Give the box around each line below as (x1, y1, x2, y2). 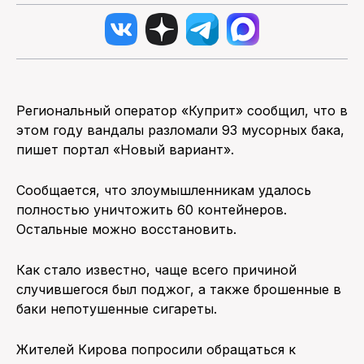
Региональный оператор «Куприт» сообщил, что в (16, 102, 348, 119)
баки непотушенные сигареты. (16, 300, 241, 317)
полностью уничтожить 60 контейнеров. (16, 201, 287, 218)
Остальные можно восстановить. (16, 220, 236, 237)
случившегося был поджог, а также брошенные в (16, 280, 341, 297)
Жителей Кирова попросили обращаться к (16, 340, 296, 357)
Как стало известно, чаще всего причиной (16, 261, 297, 278)
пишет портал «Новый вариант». (16, 141, 234, 158)
